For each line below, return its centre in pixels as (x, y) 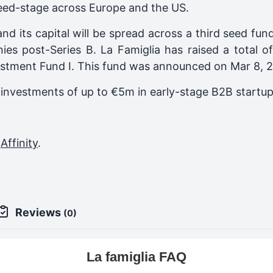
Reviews (39, 212)
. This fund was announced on (151, 66)
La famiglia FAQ (136, 257)
